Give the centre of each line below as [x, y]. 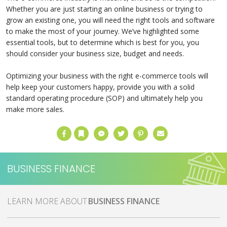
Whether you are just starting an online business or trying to [104, 9]
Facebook [74, 129]
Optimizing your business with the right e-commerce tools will [107, 76]
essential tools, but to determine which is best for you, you [103, 42]
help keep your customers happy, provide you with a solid [100, 87]
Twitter [128, 129]
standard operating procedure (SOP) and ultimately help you [104, 98]
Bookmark [92, 129]
